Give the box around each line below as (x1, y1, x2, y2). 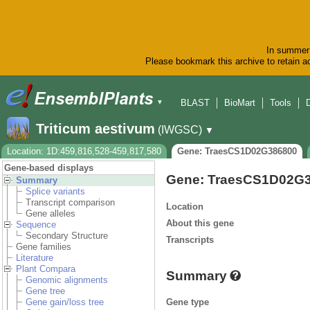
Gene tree (26, 286, 65, 297)
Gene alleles (26, 208, 75, 219)
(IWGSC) (158, 124, 202, 136)
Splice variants (26, 186, 85, 197)
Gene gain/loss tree (26, 297, 104, 308)
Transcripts (166, 234, 214, 245)
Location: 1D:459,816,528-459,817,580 (7, 146, 161, 157)
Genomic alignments (26, 275, 108, 286)
